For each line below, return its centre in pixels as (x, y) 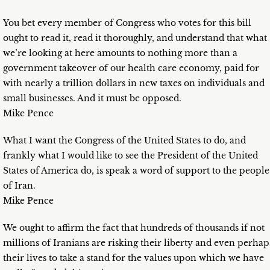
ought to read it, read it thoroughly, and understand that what (135, 38)
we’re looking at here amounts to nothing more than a (120, 53)
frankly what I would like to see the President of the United (130, 156)
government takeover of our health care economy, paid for (131, 68)
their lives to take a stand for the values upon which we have (133, 258)
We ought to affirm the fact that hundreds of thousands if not (134, 228)
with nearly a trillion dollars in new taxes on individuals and (134, 83)
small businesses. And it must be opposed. (92, 99)
